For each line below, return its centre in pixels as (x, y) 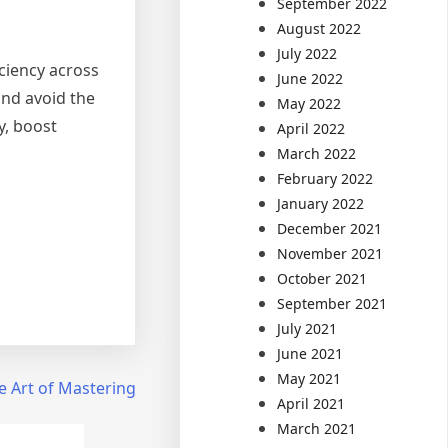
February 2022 (325, 178)
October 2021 (322, 278)
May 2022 (309, 103)
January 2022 (321, 203)
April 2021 (311, 403)
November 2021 (330, 253)
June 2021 (310, 353)
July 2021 (307, 328)
